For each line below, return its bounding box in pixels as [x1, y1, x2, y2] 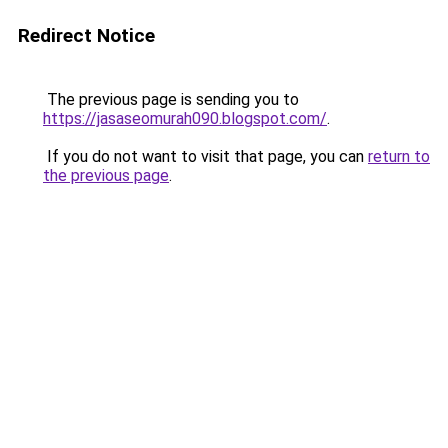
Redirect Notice [18, 24, 155, 47]
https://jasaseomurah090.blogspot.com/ [43, 109, 327, 128]
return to [368, 147, 430, 166]
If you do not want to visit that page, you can [43, 147, 368, 166]
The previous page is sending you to [43, 90, 299, 109]
